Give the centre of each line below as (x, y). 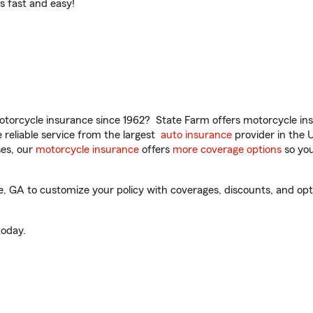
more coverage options (227, 150)
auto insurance (196, 135)
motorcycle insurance (87, 150)
